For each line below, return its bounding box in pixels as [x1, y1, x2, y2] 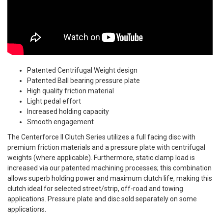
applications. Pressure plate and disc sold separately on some [7, 195, 197, 203]
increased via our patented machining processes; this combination [7, 164, 212, 172]
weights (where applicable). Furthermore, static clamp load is [7, 154, 195, 162]
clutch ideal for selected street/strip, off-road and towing [7, 185, 183, 193]
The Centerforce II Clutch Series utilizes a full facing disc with [7, 133, 195, 141]
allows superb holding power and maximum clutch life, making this [7, 174, 212, 183]
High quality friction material [27, 87, 114, 95]
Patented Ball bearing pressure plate [27, 77, 140, 85]
